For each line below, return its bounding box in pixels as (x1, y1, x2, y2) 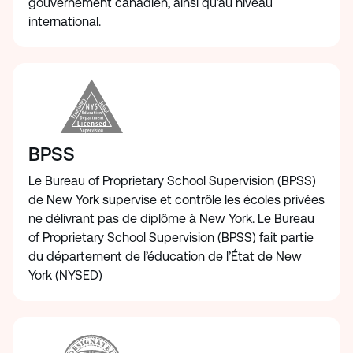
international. (28, 14, 104, 30)
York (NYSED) (28, 268, 106, 284)
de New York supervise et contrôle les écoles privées (28, 192, 325, 208)
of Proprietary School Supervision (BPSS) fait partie (28, 230, 314, 246)
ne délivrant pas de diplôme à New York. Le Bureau (28, 211, 314, 227)
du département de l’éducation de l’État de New (28, 249, 302, 265)
